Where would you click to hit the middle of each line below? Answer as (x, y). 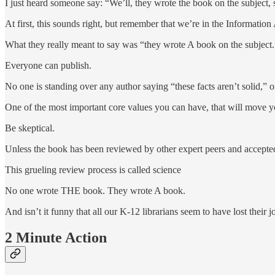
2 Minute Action (56, 237)
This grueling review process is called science (93, 169)
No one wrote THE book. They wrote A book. (95, 190)
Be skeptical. (30, 128)
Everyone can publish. (48, 65)
